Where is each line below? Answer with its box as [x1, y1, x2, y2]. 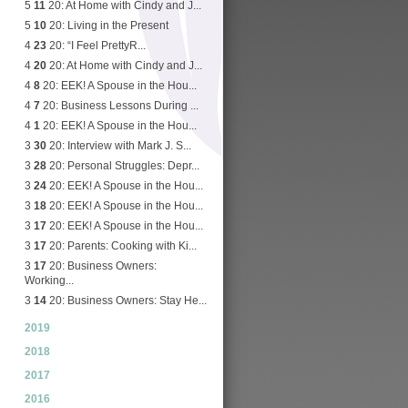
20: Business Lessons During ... [40, 99, 199, 112]
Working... [25, 274, 74, 287]
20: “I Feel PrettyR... [46, 39, 146, 52]
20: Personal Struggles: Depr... [46, 159, 199, 172]
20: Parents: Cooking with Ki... [46, 240, 197, 252]
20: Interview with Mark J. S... [46, 139, 191, 152]
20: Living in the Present [46, 19, 168, 32]
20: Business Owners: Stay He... [46, 294, 207, 307]
